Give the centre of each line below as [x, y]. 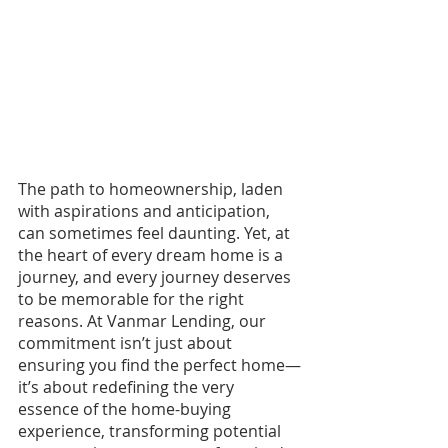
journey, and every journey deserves [156, 276]
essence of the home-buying [126, 408]
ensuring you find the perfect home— [159, 364]
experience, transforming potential [151, 430]
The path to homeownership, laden [152, 188]
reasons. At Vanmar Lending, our [144, 320]
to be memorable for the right [133, 298]
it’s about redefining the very [128, 386]
